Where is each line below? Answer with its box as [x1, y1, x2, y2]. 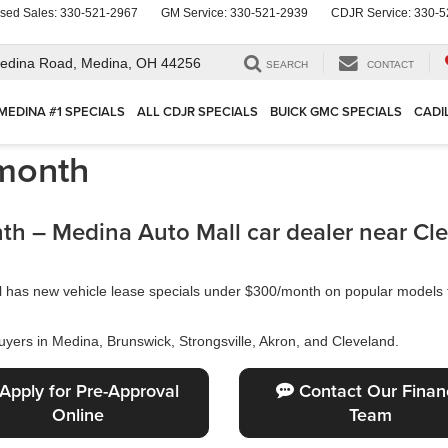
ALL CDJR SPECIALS [137, 102, 258, 122]
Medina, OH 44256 [81, 55, 201, 72]
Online [51, 402, 104, 427]
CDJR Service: [331, 6, 414, 20]
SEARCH [266, 59, 308, 71]
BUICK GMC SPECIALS [270, 102, 402, 122]
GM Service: [161, 6, 230, 20]
